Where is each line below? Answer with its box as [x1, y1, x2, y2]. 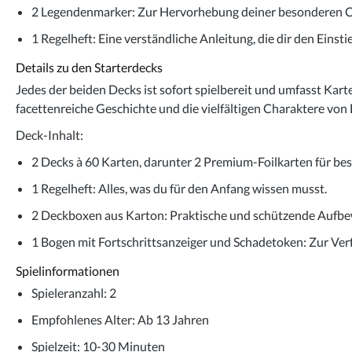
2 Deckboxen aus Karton [31, 207, 164, 222]
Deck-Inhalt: [16, 126, 83, 142]
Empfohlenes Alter [31, 311, 132, 327]
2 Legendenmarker [31, 3, 132, 19]
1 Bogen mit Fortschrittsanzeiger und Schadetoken [31, 233, 303, 249]
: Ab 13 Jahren [132, 311, 209, 327]
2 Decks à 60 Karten [31, 153, 139, 169]
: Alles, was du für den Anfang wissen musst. [93, 180, 327, 196]
